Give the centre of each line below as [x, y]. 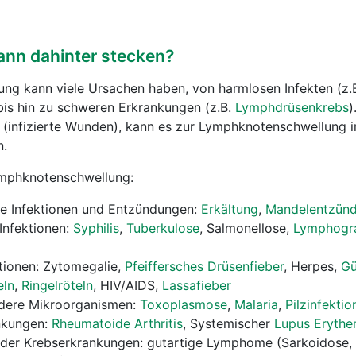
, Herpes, [312, 266]
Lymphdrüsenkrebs [292, 107]
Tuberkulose [163, 228]
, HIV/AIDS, [128, 285]
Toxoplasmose [184, 304]
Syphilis [96, 228]
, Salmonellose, [246, 228]
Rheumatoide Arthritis [117, 323]
